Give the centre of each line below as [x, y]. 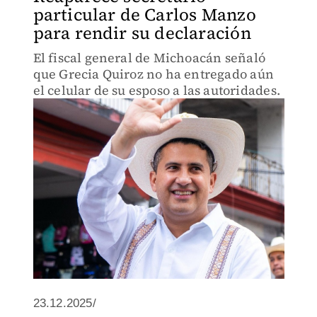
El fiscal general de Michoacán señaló [149, 58]
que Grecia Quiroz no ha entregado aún [153, 74]
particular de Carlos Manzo [144, 15]
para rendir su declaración [142, 33]
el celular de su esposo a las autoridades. [156, 90]
